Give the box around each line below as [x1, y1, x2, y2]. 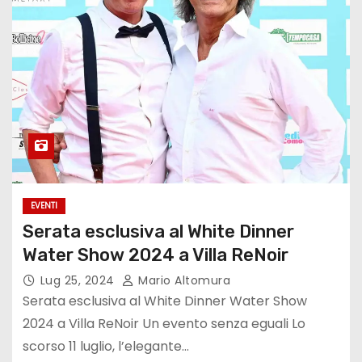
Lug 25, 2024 [40, 272, 119, 289]
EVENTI [30, 200, 57, 213]
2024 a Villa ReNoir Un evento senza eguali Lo [22, 314, 305, 334]
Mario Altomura [134, 272, 231, 289]
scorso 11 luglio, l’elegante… [22, 337, 189, 356]
